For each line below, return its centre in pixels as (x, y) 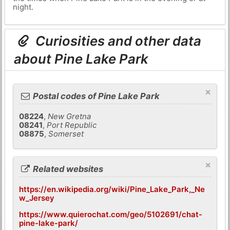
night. (23, 7)
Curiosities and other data (117, 41)
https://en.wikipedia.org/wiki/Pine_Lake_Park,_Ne (112, 189)
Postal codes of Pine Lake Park (95, 96)
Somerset (66, 134)
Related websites (67, 169)
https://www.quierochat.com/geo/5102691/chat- (111, 214)
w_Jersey (37, 198)
